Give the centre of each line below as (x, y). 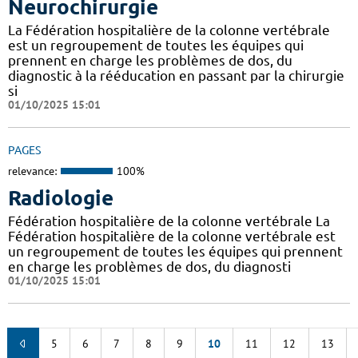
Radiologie (61, 197)
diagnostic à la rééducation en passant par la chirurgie (176, 76)
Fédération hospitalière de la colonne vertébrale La (169, 221)
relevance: (32, 171)
